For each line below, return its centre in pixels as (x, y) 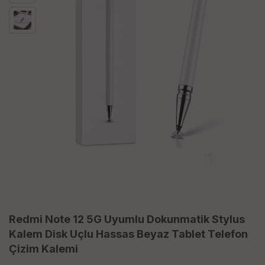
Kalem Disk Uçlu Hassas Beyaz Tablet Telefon (128, 234)
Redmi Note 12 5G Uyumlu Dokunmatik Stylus (127, 219)
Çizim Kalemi (43, 249)
